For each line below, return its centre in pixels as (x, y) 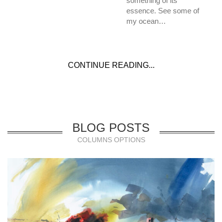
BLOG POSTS (111, 127)
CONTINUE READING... (111, 65)
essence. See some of (163, 10)
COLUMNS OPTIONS (111, 139)
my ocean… (146, 21)
